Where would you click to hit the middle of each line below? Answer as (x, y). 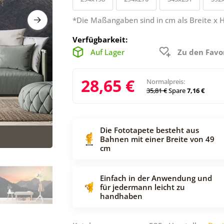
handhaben (121, 196)
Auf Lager (107, 52)
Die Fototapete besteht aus (149, 130)
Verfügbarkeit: (100, 39)
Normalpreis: (166, 81)
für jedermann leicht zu (142, 187)
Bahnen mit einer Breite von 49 (157, 139)
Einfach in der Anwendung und (156, 178)
